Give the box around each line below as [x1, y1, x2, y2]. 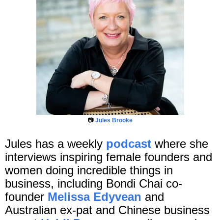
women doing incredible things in [5, 164, 173, 177]
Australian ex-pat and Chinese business [5, 203, 210, 217]
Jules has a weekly [5, 137, 106, 151]
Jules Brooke [95, 117, 133, 124]
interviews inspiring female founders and [5, 150, 212, 164]
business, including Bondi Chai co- [5, 177, 182, 191]
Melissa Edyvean [48, 190, 141, 204]
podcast [106, 137, 151, 151]
